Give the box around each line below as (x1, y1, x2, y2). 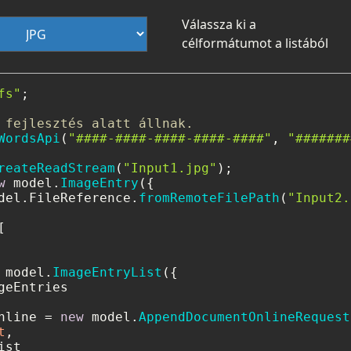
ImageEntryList (52, 265, 162, 280)
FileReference (29, 190, 131, 206)
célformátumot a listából (182, 34, 328, 52)
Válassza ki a (182, 16, 256, 34)
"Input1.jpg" (123, 161, 217, 176)
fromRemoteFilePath (139, 190, 280, 206)
